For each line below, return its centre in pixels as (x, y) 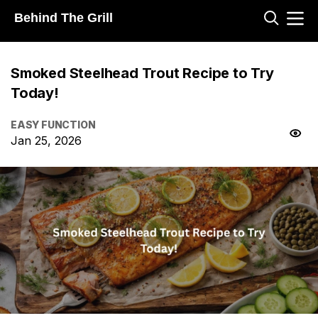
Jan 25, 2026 (46, 141)
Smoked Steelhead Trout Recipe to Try (142, 73)
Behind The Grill (64, 18)
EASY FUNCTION (53, 125)
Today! (35, 93)
